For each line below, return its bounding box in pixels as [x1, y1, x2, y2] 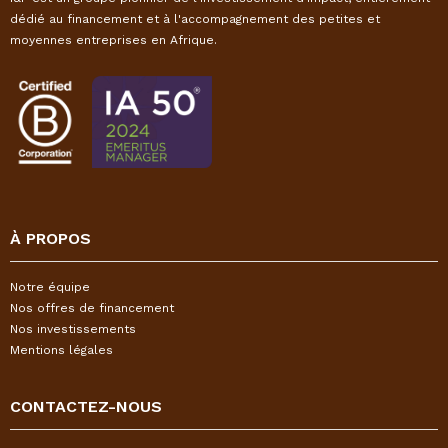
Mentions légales [10, 343, 113, 357]
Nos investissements [10, 322, 136, 336]
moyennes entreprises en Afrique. [10, 33, 217, 47]
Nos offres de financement [10, 301, 174, 315]
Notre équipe [10, 280, 90, 294]
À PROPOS [10, 229, 91, 248]
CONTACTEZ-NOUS [10, 397, 162, 416]
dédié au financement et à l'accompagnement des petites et [10, 12, 380, 26]
